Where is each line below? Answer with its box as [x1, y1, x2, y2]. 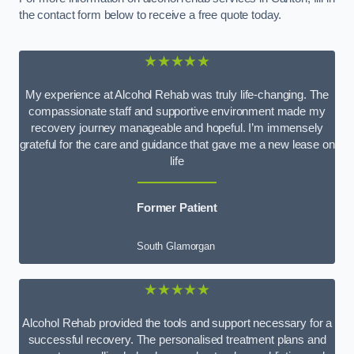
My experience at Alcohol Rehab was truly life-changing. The [24, 88, 330, 102]
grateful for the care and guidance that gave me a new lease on [19, 138, 335, 152]
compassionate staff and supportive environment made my [28, 105, 326, 119]
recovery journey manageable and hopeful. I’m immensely [31, 122, 323, 135]
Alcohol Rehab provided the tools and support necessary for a [21, 317, 333, 330]
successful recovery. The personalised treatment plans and [28, 333, 326, 347]
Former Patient [137, 201, 217, 215]
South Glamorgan [137, 240, 215, 253]
